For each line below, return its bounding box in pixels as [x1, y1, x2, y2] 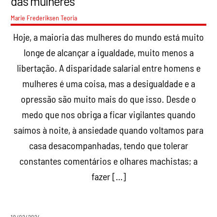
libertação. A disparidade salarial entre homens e [16, 62, 201, 74]
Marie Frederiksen [11, 14, 60, 22]
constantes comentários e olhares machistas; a [19, 155, 198, 167]
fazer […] [91, 170, 126, 183]
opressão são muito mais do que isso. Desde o [21, 93, 196, 105]
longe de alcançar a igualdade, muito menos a [23, 46, 194, 59]
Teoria [61, 14, 77, 22]
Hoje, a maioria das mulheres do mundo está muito [13, 31, 204, 43]
